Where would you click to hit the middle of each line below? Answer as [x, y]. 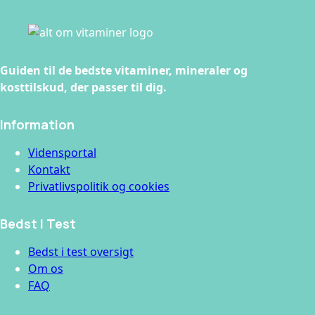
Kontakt [49, 170]
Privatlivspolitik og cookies [99, 187]
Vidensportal [62, 153]
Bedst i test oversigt [81, 252]
